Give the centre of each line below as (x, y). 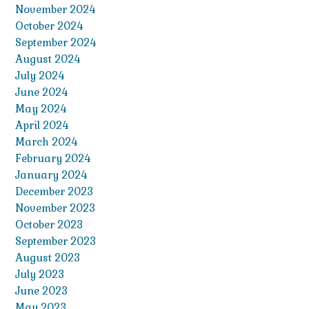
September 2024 (56, 43)
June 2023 (41, 291)
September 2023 (56, 241)
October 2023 (49, 225)
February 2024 (53, 159)
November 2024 (55, 10)
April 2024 (42, 126)
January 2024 (51, 175)
